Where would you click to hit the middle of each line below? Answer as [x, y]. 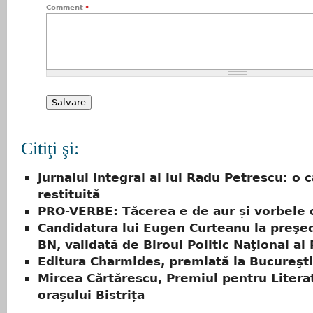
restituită [69, 195]
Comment [66, 7]
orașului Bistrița [91, 295]
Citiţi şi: [50, 148]
